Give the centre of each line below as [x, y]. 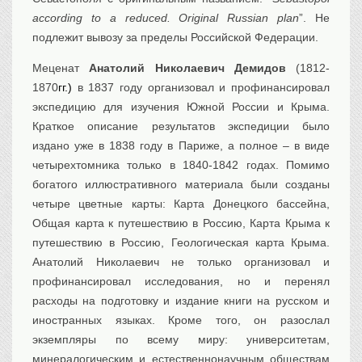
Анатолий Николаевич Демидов [187, 68]
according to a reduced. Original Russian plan [166, 18]
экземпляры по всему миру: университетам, [181, 340]
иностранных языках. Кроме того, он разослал [181, 320]
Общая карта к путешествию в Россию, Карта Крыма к [181, 223]
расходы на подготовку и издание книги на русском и [181, 301]
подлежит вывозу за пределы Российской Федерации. [175, 38]
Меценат [61, 68]
